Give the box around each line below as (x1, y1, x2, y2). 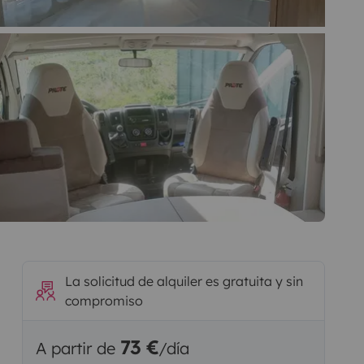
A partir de (35, 337, 120, 358)
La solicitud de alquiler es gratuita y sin (64, 272, 303, 289)
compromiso (64, 292, 143, 309)
